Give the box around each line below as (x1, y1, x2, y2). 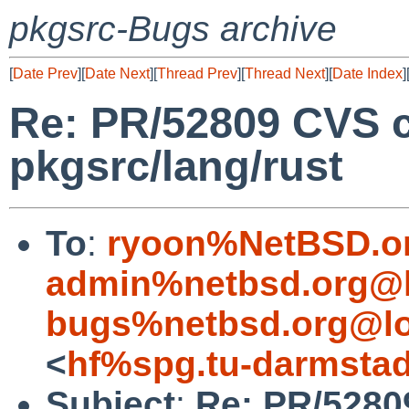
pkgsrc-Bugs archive (9, 9, 337, 48)
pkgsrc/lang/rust (9, 142, 343, 191)
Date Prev (13, 66, 78, 81)
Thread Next (245, 66, 325, 81)
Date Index (332, 66, 403, 81)
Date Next (85, 66, 150, 81)
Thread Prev (157, 66, 237, 81)
